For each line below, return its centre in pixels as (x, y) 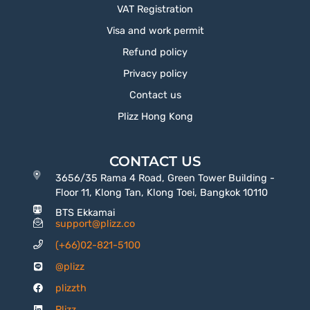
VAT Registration (155, 9)
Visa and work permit (155, 30)
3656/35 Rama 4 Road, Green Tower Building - (165, 178)
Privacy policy (155, 73)
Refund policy (155, 52)
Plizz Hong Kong (155, 116)
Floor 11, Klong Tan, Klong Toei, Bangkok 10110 (162, 192)
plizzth (71, 288)
